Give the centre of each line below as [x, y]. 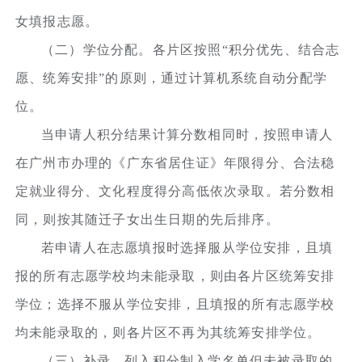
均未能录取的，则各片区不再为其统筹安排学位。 [168, 332]
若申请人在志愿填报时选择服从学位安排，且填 [187, 247]
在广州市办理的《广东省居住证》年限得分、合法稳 [175, 162]
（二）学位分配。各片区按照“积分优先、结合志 [191, 49]
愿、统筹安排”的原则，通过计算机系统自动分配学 [172, 78]
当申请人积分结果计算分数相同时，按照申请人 [187, 134]
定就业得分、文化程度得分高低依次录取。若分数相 [175, 191]
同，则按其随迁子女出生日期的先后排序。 [147, 219]
